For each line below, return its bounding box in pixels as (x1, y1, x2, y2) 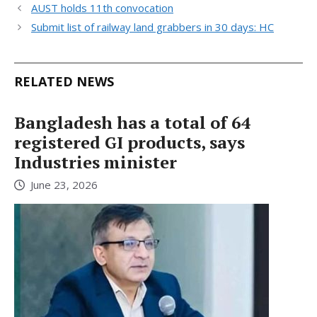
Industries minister (14, 150, 177, 173)
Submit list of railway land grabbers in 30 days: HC (31, 19, 274, 34)
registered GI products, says (14, 130, 245, 154)
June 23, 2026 (30, 178, 98, 192)
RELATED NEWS (14, 72, 114, 90)
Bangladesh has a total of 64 (14, 110, 251, 134)
